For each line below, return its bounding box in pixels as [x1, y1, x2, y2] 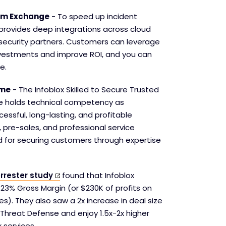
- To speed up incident [49, 11, 137, 22]
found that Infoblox [60, 170, 134, 181]
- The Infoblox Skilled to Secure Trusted [11, 84, 159, 95]
